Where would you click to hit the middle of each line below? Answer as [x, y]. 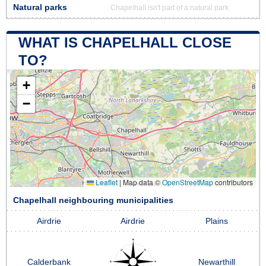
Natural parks [40, 7]
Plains [217, 221]
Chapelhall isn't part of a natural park [170, 7]
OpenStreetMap [188, 182]
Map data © [142, 182]
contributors [233, 182]
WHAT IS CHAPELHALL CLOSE [125, 42]
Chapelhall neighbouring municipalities [93, 200]
